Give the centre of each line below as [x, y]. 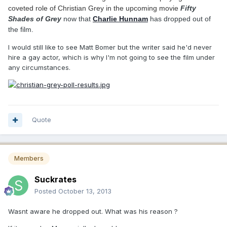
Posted [46, 191]
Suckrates [55, 180]
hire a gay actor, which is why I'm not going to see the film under [111, 57]
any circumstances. [39, 67]
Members [29, 159]
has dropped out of [179, 19]
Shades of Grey [35, 19]
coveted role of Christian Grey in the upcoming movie [94, 8]
